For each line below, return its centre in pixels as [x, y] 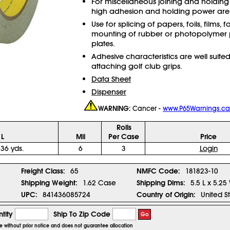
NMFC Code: [158, 171]
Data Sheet [111, 79]
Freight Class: [43, 171]
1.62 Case [99, 183]
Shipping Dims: [161, 183]
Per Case [124, 137]
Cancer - [148, 109]
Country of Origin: [166, 195]
